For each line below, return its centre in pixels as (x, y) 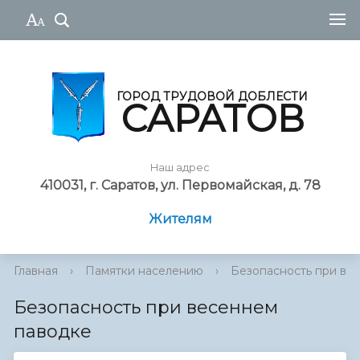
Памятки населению (144, 271)
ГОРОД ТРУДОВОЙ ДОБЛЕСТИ (212, 96)
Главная (36, 271)
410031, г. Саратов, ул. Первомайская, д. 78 (180, 186)
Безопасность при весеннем (146, 308)
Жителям (180, 219)
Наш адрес (180, 168)
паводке (53, 332)
